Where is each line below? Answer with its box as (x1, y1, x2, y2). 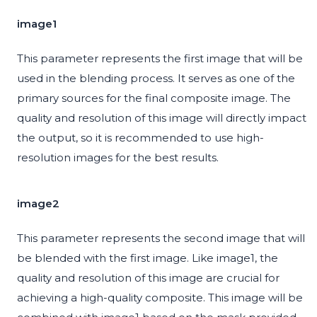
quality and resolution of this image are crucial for (17, 271, 279, 285)
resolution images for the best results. (17, 151, 219, 165)
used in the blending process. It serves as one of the (17, 71, 295, 86)
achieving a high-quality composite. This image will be (17, 291, 303, 305)
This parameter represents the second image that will (17, 231, 305, 246)
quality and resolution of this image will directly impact (17, 111, 306, 125)
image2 (17, 197, 59, 211)
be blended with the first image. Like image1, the (17, 251, 278, 265)
